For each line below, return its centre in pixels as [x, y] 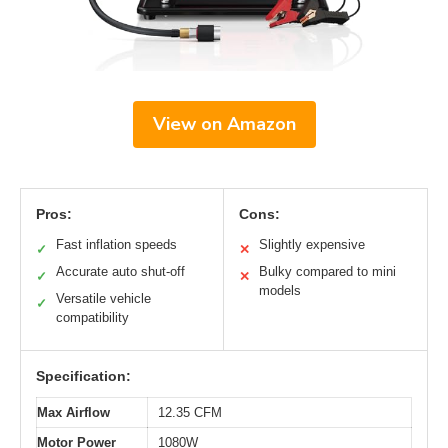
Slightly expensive [312, 244]
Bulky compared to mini [327, 271]
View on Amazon [224, 123]
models [280, 290]
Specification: [83, 375]
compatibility [92, 317]
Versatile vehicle [103, 298]
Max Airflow [73, 412]
